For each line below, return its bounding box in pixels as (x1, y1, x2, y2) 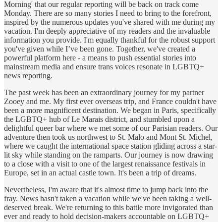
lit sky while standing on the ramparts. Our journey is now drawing (4, 150, 213, 159)
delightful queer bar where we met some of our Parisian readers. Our (4, 123, 218, 132)
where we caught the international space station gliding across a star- (4, 141, 217, 150)
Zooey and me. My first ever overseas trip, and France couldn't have (4, 97, 217, 106)
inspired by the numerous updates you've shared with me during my (4, 17, 215, 26)
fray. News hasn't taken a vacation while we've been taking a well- (4, 194, 212, 203)
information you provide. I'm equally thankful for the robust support (4, 35, 215, 44)
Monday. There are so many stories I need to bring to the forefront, (4, 8, 212, 17)
